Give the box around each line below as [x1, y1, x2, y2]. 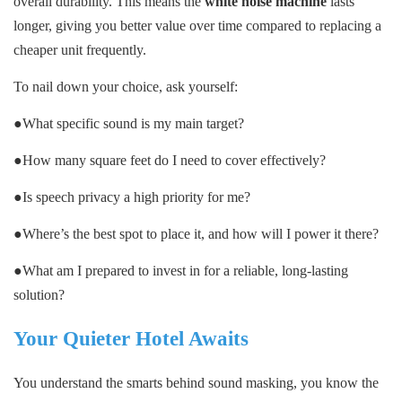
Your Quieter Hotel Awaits [13, 328, 249, 351]
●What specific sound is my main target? [13, 116, 244, 132]
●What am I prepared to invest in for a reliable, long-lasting [13, 263, 348, 279]
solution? [13, 287, 65, 303]
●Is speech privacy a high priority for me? [13, 189, 250, 205]
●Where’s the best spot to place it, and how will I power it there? [13, 226, 379, 242]
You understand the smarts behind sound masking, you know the [13, 375, 379, 391]
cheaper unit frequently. [13, 42, 146, 58]
